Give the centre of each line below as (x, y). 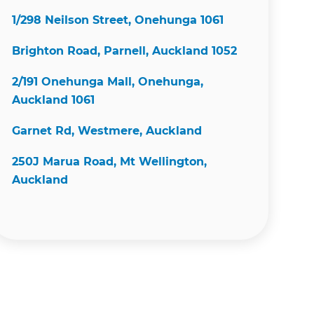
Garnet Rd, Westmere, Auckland (107, 130)
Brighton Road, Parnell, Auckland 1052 (124, 50)
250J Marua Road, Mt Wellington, (109, 161)
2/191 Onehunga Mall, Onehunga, (108, 81)
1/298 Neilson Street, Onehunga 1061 (118, 20)
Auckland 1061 (53, 100)
